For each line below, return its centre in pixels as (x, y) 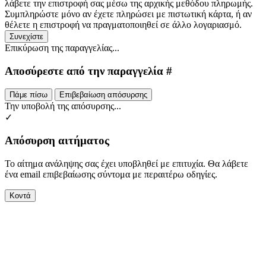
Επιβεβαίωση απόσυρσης (103, 95)
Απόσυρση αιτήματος (57, 141)
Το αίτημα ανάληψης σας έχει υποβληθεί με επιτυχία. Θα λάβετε (126, 163)
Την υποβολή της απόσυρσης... (63, 106)
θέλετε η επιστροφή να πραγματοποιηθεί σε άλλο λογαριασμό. (123, 25)
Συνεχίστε (26, 37)
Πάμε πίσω (28, 95)
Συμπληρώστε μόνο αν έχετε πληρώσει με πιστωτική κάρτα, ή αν (128, 14)
